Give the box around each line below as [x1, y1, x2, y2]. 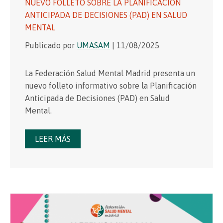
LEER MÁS [35, 134, 71, 143]
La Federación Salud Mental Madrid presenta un [25, 68, 195, 78]
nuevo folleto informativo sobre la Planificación [25, 81, 197, 90]
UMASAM [77, 40, 110, 50]
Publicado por [25, 40, 77, 50]
